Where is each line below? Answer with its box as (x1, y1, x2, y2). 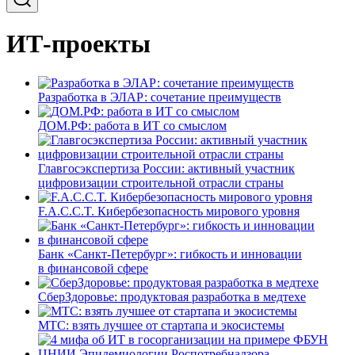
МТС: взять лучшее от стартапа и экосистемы (38, 318, 284, 332)
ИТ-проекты (6, 29, 151, 59)
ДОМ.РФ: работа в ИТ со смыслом (38, 118, 227, 132)
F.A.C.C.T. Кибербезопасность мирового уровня (38, 204, 300, 218)
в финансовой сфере (38, 261, 148, 275)
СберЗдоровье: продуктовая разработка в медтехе (38, 289, 306, 303)
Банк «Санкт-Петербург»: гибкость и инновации (38, 246, 302, 261)
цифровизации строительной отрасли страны (38, 175, 284, 189)
